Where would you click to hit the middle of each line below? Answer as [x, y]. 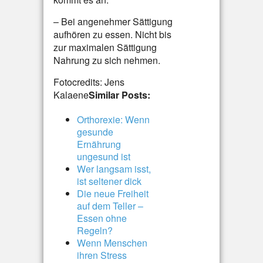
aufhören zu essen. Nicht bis [112, 34]
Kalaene [71, 95]
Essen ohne [102, 218]
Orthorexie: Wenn [113, 119]
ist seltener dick [109, 181]
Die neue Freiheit [113, 193]
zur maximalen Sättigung [105, 47]
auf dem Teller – [110, 206]
